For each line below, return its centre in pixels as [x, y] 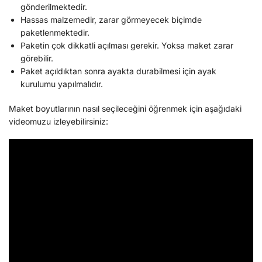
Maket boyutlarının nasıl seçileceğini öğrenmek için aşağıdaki [125, 109]
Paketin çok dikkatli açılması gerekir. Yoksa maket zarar [127, 46]
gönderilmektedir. [54, 7]
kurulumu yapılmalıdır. [62, 84]
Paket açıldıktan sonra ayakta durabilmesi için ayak [118, 71]
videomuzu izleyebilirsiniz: [58, 122]
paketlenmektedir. [55, 33]
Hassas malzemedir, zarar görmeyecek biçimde [111, 20]
